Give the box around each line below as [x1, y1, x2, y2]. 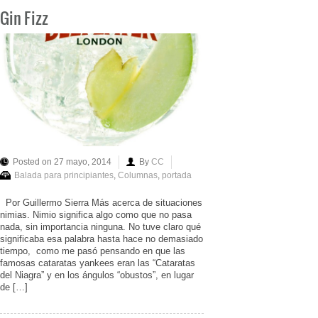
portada [162, 170, 192, 181]
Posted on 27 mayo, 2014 [13, 157, 111, 168]
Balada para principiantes [14, 170, 114, 181]
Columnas [118, 170, 158, 181]
